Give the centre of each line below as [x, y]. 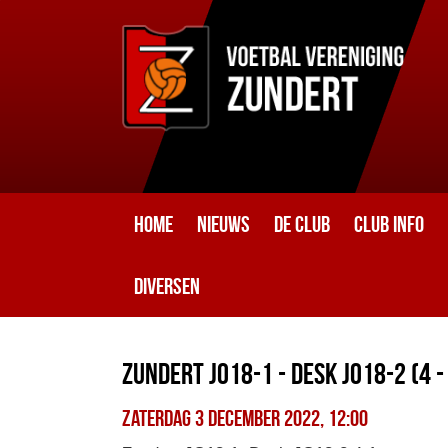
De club [302, 224]
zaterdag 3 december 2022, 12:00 [245, 418]
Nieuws [223, 224]
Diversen [167, 286]
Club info [389, 224]
